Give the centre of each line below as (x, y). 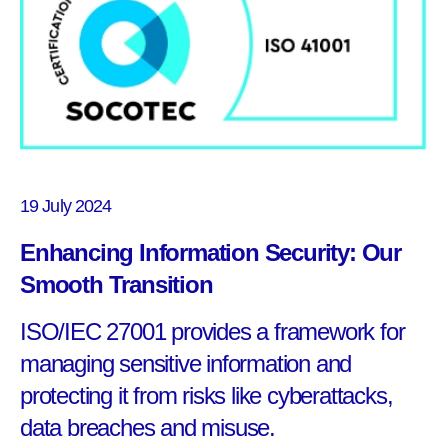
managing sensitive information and (186, 364)
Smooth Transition (116, 285)
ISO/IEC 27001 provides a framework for (212, 332)
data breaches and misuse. (148, 428)
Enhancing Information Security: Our (210, 253)
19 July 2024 (66, 206)
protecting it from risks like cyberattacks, (206, 396)
